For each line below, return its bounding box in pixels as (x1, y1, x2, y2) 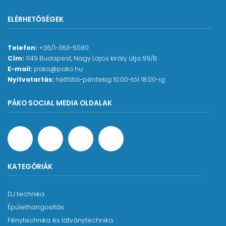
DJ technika (8, 190, 44, 199)
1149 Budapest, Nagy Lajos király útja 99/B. (24, 54, 158, 63)
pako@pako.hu (34, 65, 83, 74)
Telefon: (8, 43, 37, 52)
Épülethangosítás (8, 203, 64, 212)
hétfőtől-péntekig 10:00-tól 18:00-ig (54, 75, 165, 84)
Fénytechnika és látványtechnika (8, 216, 113, 225)
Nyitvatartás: (8, 75, 54, 84)
